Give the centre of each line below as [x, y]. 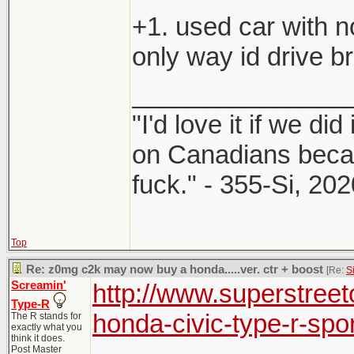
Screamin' [39, 285]
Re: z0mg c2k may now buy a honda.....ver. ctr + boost [175, 269]
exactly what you [47, 327]
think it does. [38, 338]
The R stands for [46, 316]
